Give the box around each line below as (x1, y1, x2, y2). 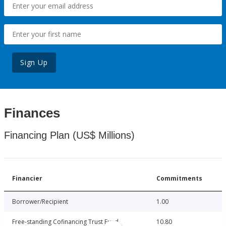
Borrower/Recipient (12, 197, 68, 206)
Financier (12, 174, 42, 183)
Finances (4, 105, 60, 121)
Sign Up (20, 58, 48, 68)
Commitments (156, 174, 202, 183)
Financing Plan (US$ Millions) (4, 130, 135, 141)
